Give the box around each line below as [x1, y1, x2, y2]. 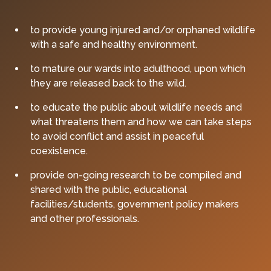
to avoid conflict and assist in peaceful [30, 131, 204, 143]
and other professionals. [30, 213, 140, 225]
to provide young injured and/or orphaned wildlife [30, 24, 256, 36]
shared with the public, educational [30, 184, 188, 196]
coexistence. [30, 145, 88, 157]
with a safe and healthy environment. [30, 39, 198, 51]
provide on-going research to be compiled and [30, 169, 242, 181]
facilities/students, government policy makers [30, 198, 240, 211]
